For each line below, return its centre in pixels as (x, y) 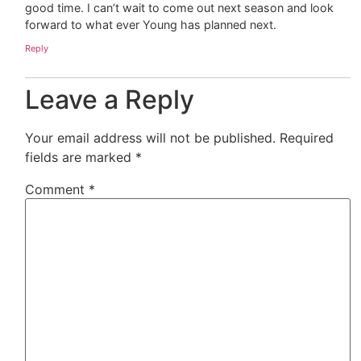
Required (307, 138)
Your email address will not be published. (151, 138)
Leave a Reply (110, 100)
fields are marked (81, 158)
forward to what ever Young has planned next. (151, 24)
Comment (57, 190)
